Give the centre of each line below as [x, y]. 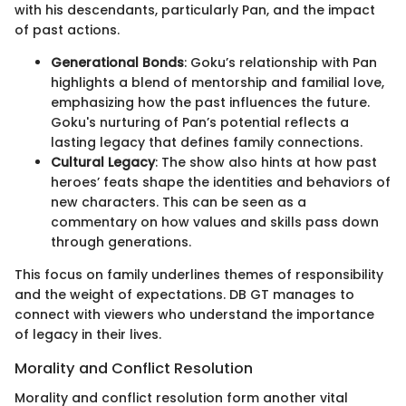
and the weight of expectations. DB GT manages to [184, 295]
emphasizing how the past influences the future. [210, 103]
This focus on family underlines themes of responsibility [199, 275]
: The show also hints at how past [266, 163]
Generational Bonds [117, 63]
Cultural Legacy [103, 163]
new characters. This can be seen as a [179, 203]
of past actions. [67, 30]
